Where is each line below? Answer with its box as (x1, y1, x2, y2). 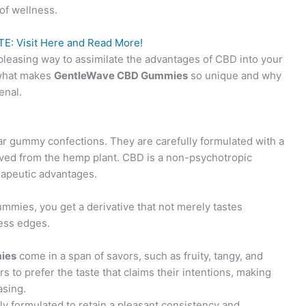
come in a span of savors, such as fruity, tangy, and (16, 249, 263, 262)
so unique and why (188, 69, 281, 82)
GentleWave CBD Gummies (54, 69, 188, 82)
